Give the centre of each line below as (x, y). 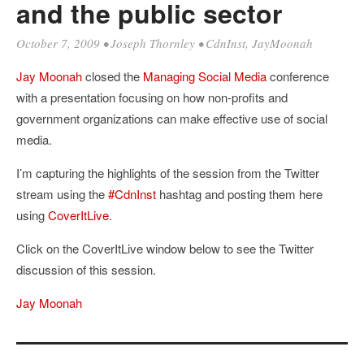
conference (298, 76)
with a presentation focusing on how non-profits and (152, 97)
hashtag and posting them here (239, 194)
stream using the (62, 194)
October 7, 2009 (58, 43)
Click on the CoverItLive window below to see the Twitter (165, 248)
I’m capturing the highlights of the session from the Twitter (168, 173)
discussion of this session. (86, 269)
